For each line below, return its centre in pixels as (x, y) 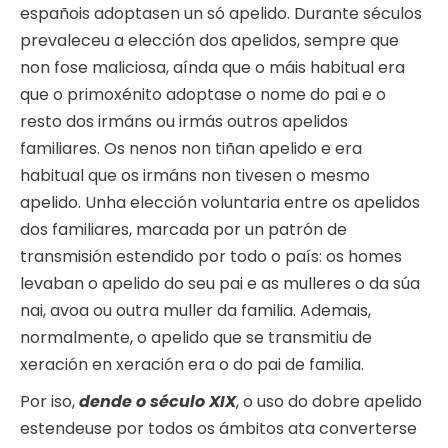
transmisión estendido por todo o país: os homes (211, 257)
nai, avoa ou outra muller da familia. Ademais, (195, 311)
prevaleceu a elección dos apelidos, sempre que (209, 41)
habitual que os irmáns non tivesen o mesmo (195, 176)
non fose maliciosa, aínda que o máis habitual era (212, 68)
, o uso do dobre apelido (329, 402)
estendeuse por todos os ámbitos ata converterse (218, 429)
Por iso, (49, 402)
